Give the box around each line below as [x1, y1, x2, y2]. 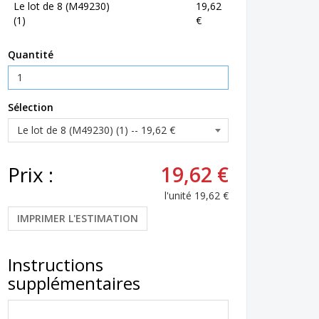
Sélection [8, 100, 53, 114]
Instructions [8, 252, 103, 276]
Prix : [8, 160, 53, 188]
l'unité [164, 188, 192, 202]
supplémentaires [8, 271, 140, 295]
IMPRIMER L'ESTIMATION [17, 211, 138, 225]
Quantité [8, 47, 53, 61]
